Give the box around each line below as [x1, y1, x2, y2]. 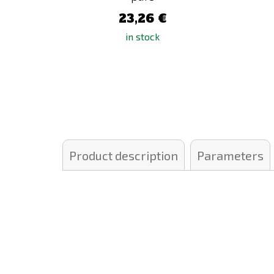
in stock [125, 31, 160, 42]
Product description [69, 148, 178, 163]
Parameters [197, 148, 264, 163]
